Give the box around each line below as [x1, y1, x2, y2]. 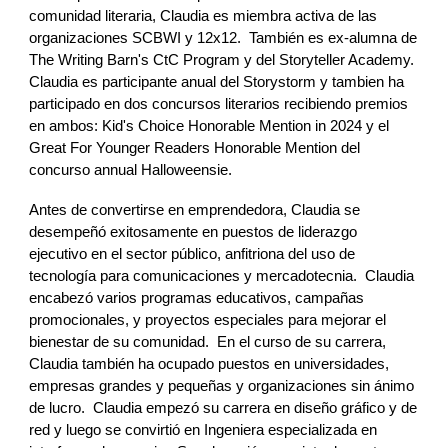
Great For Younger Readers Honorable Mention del [29, 140, 361, 156]
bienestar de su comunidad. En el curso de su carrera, [29, 334, 387, 350]
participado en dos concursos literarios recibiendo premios [29, 96, 409, 112]
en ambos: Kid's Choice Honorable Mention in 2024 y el [29, 118, 390, 134]
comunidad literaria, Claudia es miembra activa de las [29, 8, 378, 24]
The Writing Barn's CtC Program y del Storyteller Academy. [29, 52, 419, 68]
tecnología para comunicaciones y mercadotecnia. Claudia [29, 268, 415, 284]
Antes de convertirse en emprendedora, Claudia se [29, 202, 361, 218]
